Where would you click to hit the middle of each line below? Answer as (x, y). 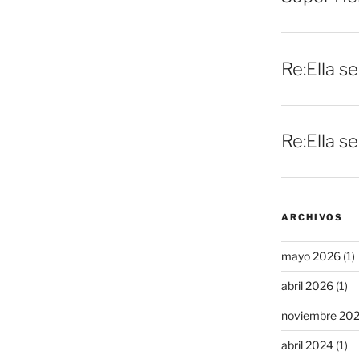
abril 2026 (307, 286)
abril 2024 (307, 345)
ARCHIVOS (312, 218)
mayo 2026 (311, 256)
